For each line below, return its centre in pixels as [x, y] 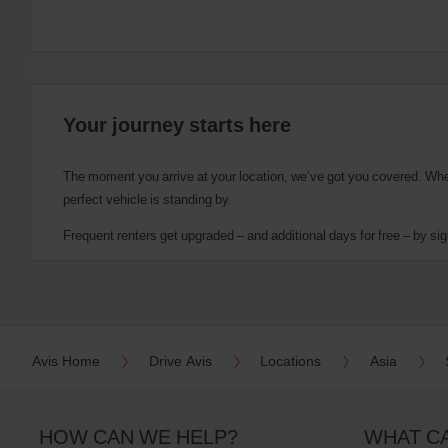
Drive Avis [180, 360]
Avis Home [66, 360]
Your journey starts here [177, 124]
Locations [291, 360]
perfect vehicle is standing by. [147, 198]
